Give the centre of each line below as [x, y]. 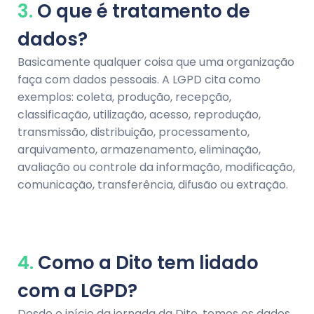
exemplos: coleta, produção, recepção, [124, 97]
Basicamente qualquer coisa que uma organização [156, 62]
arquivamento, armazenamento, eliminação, [139, 149]
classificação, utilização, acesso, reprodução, [139, 114]
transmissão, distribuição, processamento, [134, 132]
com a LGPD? [77, 291]
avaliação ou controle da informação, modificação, [156, 167]
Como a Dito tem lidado [146, 263]
